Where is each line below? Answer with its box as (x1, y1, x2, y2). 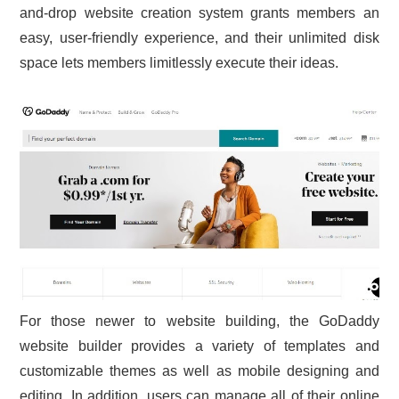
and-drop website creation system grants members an (20, 5, 379, 20)
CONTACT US (37, 19, 106, 36)
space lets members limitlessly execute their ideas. (20, 55, 339, 70)
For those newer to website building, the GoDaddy (20, 313, 379, 329)
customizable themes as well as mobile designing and (20, 362, 379, 379)
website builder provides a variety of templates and (20, 338, 379, 354)
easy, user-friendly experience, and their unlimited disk (20, 30, 379, 45)
